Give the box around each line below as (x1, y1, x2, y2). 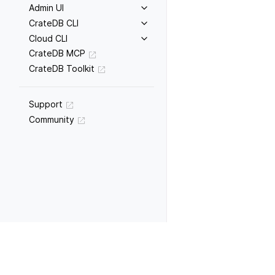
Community (29, 114, 74, 125)
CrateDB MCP (29, 48, 85, 59)
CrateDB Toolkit (29, 63, 95, 74)
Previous (184, 237, 217, 247)
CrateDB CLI (29, 17, 79, 28)
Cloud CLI (29, 33, 68, 44)
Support (29, 98, 63, 109)
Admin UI (29, 2, 64, 13)
